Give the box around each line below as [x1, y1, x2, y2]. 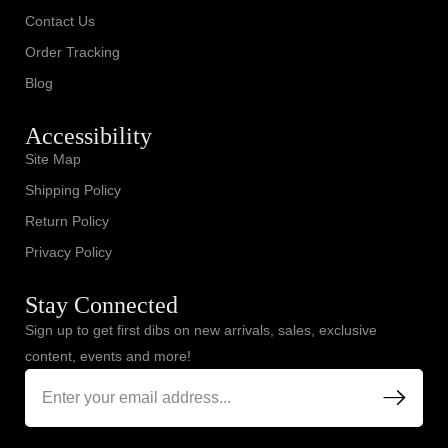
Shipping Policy [25, 181, 121, 198]
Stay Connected [25, 291, 178, 318]
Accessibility [25, 122, 152, 149]
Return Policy [25, 212, 109, 229]
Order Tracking [25, 43, 120, 60]
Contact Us [25, 12, 95, 29]
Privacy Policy [25, 243, 112, 260]
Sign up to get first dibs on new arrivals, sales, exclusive [25, 321, 377, 338]
